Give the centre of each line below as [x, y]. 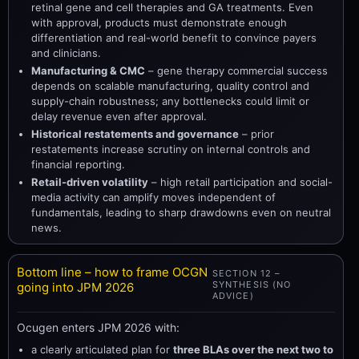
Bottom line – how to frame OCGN [112, 272]
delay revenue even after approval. [119, 116]
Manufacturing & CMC [88, 71]
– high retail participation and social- [240, 182]
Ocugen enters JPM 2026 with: [98, 327]
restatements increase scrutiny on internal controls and [171, 149]
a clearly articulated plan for [102, 349]
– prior [256, 134]
